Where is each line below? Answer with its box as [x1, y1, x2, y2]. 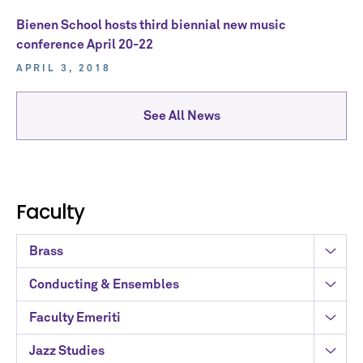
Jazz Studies [29, 344, 105, 357]
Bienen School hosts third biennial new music [16, 19, 286, 32]
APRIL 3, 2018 [16, 64, 111, 74]
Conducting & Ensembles [29, 278, 179, 291]
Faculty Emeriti [29, 311, 121, 324]
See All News [143, 109, 220, 122]
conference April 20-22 [16, 38, 153, 51]
